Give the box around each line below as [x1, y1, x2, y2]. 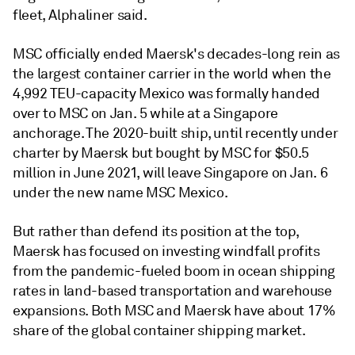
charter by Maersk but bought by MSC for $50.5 [13, 144, 309, 162]
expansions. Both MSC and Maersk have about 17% [13, 302, 336, 319]
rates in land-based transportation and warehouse [13, 282, 332, 300]
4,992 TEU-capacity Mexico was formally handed [13, 85, 320, 102]
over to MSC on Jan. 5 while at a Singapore [13, 105, 278, 122]
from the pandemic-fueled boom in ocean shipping [13, 262, 336, 280]
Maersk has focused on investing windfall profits [13, 242, 320, 260]
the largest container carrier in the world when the [13, 65, 331, 82]
